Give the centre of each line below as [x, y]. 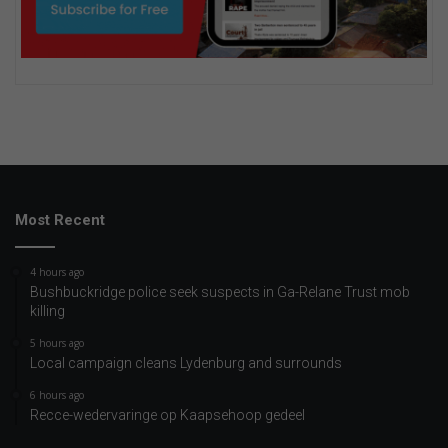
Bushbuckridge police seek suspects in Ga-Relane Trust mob [220, 292]
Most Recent [60, 220]
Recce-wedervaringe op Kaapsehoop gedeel [167, 415]
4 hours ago [57, 272]
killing [47, 311]
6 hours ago [57, 395]
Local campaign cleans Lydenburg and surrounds [186, 363]
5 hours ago [57, 343]
